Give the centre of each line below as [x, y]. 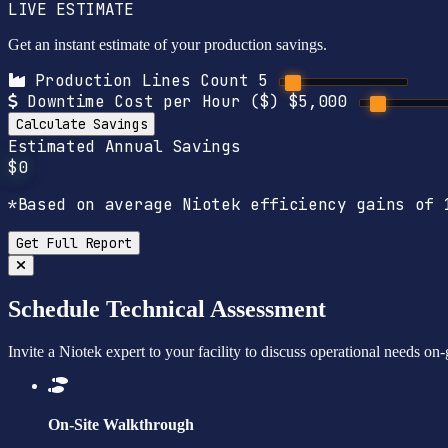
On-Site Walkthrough [121, 425]
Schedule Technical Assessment [167, 309]
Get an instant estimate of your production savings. [167, 45]
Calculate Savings [82, 124]
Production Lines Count [142, 81]
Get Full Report [74, 243]
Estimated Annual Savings [124, 147]
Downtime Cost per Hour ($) [153, 102]
